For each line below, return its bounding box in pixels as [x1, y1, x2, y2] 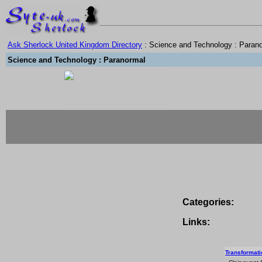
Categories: [182, 197, 234, 207]
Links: [182, 217, 210, 227]
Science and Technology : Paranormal [8, 56, 146, 64]
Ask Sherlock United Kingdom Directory [8, 40, 142, 49]
